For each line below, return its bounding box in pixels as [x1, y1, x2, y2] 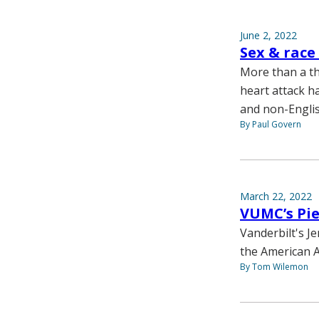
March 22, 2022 [240, 189, 312, 204]
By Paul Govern [240, 118, 301, 131]
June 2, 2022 [240, 28, 297, 43]
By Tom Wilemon [240, 261, 308, 273]
